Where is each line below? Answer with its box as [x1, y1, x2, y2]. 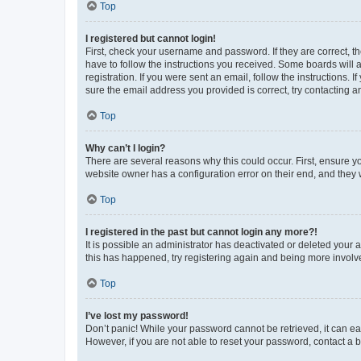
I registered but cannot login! [85, 32, 216, 44]
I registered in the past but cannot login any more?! [85, 226, 317, 238]
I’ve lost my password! [85, 309, 189, 322]
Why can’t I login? [85, 142, 165, 154]
